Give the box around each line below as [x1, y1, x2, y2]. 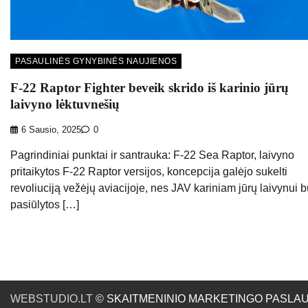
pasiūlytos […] [10, 198, 79, 210]
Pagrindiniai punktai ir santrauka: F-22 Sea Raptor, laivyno [10, 148, 294, 161]
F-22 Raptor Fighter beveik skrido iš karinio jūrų [10, 80, 289, 96]
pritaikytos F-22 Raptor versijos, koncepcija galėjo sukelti [10, 165, 287, 177]
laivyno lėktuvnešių [10, 97, 120, 112]
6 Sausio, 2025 [21, 124, 81, 135]
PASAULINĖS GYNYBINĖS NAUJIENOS [15, 56, 177, 67]
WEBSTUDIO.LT [10, 292, 93, 305]
